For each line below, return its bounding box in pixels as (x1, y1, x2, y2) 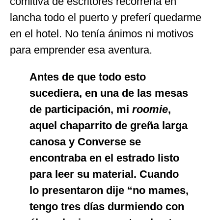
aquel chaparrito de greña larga (29, 119, 188, 132)
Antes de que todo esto (29, 71, 146, 83)
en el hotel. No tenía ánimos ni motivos (10, 27, 193, 40)
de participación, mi (29, 103, 132, 116)
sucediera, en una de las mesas (29, 87, 188, 100)
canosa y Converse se (29, 136, 141, 148)
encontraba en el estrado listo (29, 152, 179, 165)
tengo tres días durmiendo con (29, 200, 184, 213)
